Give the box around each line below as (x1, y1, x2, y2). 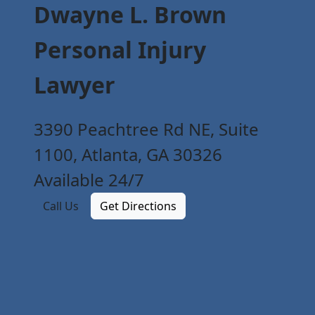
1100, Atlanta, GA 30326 (34, 143, 222, 167)
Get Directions (100, 198, 176, 214)
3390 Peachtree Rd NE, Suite (34, 117, 259, 141)
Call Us (43, 198, 79, 214)
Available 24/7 (34, 168, 144, 192)
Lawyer (34, 70, 115, 101)
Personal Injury (34, 34, 206, 65)
